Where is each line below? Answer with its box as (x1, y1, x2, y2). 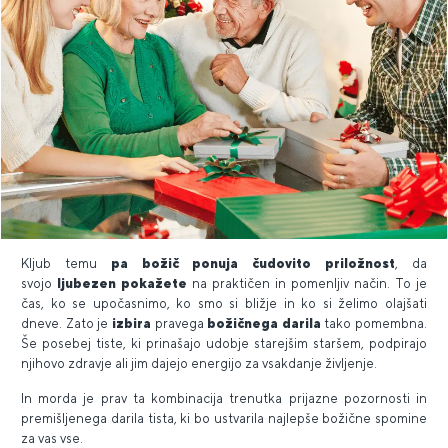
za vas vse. (21, 430, 83, 446)
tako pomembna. (324, 315, 427, 331)
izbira (111, 315, 151, 331)
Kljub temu (21, 255, 111, 271)
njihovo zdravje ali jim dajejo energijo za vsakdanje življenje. (21, 355, 377, 371)
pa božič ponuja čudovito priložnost (110, 255, 396, 271)
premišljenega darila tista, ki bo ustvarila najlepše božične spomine (21, 410, 427, 426)
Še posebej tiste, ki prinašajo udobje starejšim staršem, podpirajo (21, 335, 427, 351)
